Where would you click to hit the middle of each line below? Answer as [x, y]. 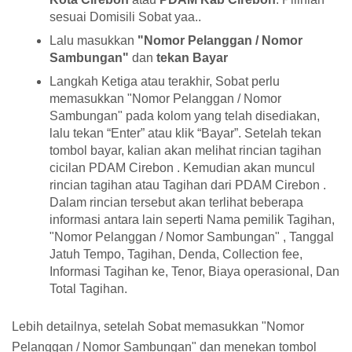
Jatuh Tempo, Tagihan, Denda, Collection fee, [176, 254]
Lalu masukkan [93, 40]
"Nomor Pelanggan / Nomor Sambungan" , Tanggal [192, 236]
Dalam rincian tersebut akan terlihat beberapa [176, 202]
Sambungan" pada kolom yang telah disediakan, [185, 115]
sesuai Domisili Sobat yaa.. [125, 16]
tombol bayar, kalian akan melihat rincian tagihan [185, 150]
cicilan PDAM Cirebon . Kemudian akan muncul [182, 167]
